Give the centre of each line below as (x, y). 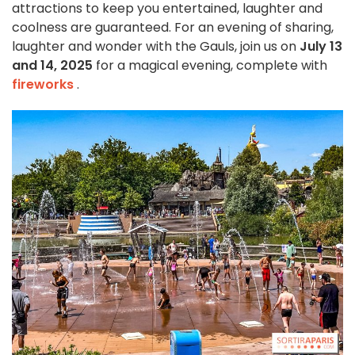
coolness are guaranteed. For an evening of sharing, (173, 27)
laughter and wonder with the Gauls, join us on (156, 46)
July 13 (321, 46)
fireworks (43, 84)
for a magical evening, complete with (210, 65)
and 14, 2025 (52, 65)
